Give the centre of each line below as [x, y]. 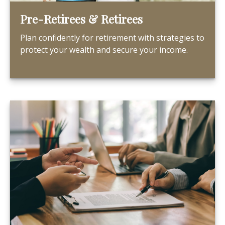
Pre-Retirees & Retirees [81, 19]
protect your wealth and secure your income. [104, 50]
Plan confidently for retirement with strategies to [112, 38]
